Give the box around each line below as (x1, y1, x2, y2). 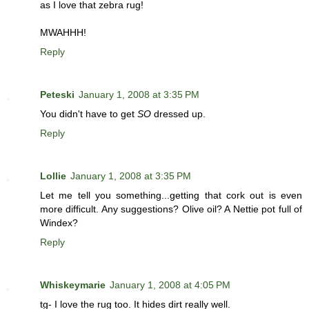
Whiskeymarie (40, 279, 106, 291)
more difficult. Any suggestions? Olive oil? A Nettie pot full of (40, 203, 302, 215)
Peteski (40, 89, 74, 101)
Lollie (40, 170, 66, 182)
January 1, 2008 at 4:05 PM (110, 279, 230, 291)
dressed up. (151, 108, 206, 120)
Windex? (40, 217, 78, 229)
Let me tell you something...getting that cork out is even (40, 190, 302, 201)
